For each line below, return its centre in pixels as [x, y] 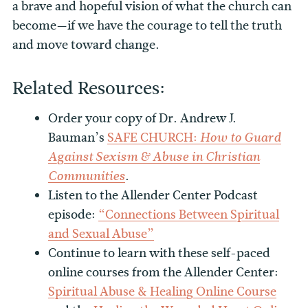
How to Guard [241, 138]
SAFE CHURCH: [154, 138]
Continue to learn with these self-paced [159, 253]
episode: [74, 215]
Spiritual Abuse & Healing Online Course [163, 292]
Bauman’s [78, 138]
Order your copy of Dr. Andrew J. [143, 119]
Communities [87, 176]
